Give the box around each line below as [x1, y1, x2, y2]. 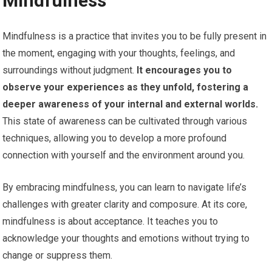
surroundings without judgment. [2, 64, 135, 76]
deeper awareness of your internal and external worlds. [2, 98, 259, 110]
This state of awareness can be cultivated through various [2, 115, 248, 127]
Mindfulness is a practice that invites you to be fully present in [2, 30, 267, 42]
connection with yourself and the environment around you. [2, 149, 245, 161]
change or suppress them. [2, 250, 113, 262]
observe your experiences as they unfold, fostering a [2, 81, 249, 93]
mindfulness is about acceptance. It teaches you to [2, 216, 219, 228]
